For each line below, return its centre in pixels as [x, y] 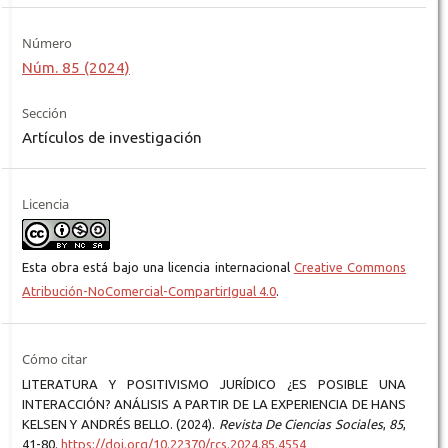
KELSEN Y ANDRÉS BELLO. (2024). [120, 424]
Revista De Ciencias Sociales [300, 424]
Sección [44, 113]
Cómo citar [54, 359]
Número [46, 43]
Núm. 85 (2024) [75, 68]
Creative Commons [350, 267]
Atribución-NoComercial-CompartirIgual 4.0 [148, 291]
